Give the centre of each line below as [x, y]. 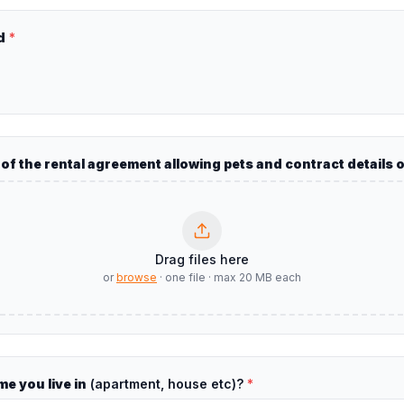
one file [185, 277]
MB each [277, 277]
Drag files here [202, 259]
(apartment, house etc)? [165, 384]
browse [137, 277]
